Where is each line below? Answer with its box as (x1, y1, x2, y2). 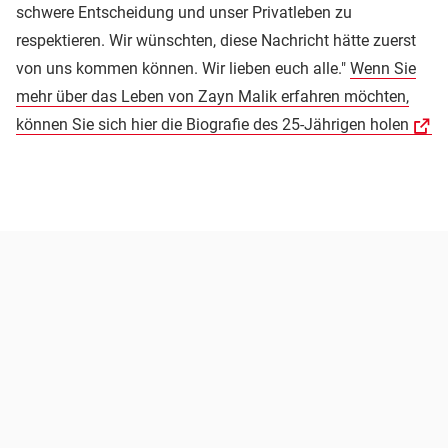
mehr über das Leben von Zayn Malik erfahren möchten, (16, 86, 409, 106)
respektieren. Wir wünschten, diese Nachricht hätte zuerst (16, 30, 416, 50)
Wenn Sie (350, 58, 416, 78)
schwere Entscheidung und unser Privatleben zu (16, 2, 352, 22)
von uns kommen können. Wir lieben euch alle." (16, 58, 350, 78)
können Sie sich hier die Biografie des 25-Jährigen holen (16, 114, 409, 134)
